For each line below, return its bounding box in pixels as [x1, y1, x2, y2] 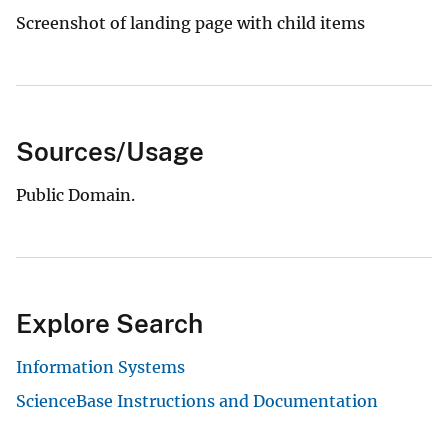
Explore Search [16, 307, 203, 339]
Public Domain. [16, 184, 135, 205]
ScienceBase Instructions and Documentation [16, 390, 378, 411]
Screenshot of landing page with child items [16, 12, 365, 33]
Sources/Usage [16, 135, 204, 167]
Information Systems [16, 356, 185, 377]
